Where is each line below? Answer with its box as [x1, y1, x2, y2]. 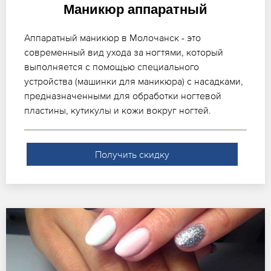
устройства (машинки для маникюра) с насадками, [24, 75, 243, 87]
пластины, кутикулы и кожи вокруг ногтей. [24, 104, 211, 116]
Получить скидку [94, 148, 169, 160]
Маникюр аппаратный [64, 1, 207, 17]
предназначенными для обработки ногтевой [24, 90, 221, 101]
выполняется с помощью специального [24, 60, 199, 72]
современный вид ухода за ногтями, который [24, 46, 223, 57]
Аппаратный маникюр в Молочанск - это [24, 31, 201, 43]
